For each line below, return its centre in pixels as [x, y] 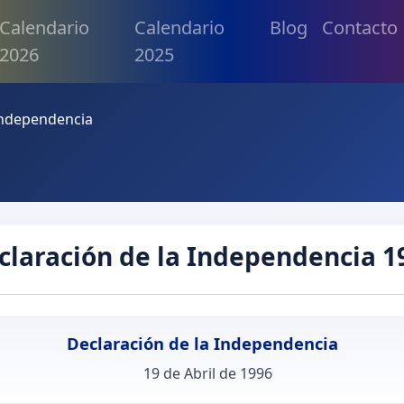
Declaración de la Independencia [202, 343]
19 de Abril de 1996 [207, 373]
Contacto [360, 28]
